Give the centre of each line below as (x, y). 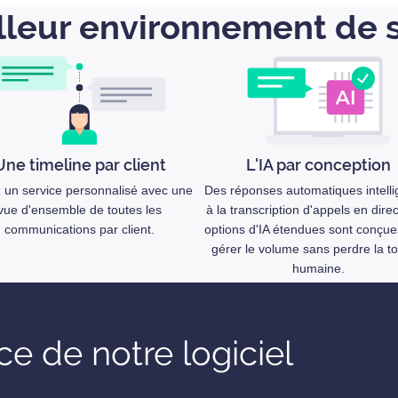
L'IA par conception (318, 165)
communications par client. (80, 229)
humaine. (318, 268)
